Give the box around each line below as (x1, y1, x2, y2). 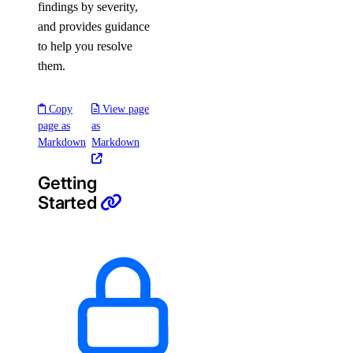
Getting (38, 173, 97, 193)
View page (99, 103, 150, 115)
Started (38, 192, 101, 213)
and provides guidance (38, 20, 150, 33)
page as (38, 120, 70, 132)
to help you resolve (38, 39, 132, 53)
